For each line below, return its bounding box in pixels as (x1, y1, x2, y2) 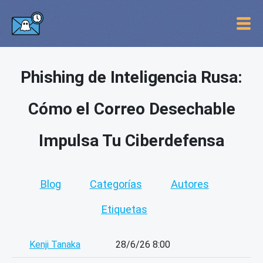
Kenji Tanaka (29, 239, 80, 251)
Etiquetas (101, 203, 147, 215)
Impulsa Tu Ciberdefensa (39, 131, 224, 150)
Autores (170, 178, 209, 190)
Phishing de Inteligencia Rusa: (21, 68, 242, 87)
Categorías (89, 178, 142, 190)
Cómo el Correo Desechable (28, 99, 235, 119)
